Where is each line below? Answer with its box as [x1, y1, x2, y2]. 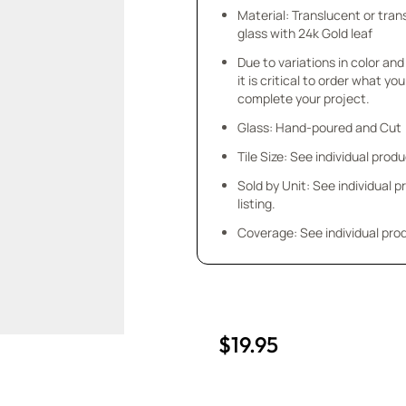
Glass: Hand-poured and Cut [237, 119, 402, 136]
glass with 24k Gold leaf [237, 24, 373, 42]
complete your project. [237, 90, 371, 107]
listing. [237, 195, 276, 212]
